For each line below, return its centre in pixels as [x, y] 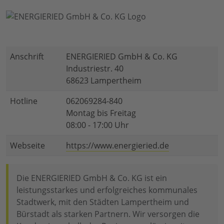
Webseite [27, 146]
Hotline [24, 101]
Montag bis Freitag [101, 113]
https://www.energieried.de [117, 146]
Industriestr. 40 [95, 69]
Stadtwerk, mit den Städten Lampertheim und [103, 202]
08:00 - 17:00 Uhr [97, 125]
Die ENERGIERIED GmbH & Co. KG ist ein [92, 178]
